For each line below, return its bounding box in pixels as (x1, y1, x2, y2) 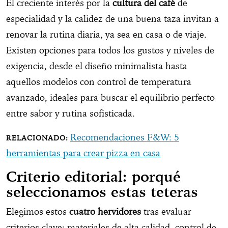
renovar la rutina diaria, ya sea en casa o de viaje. (6, 28, 207, 40)
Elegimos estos (6, 205, 69, 217)
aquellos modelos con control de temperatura (6, 75, 191, 88)
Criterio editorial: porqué (6, 167, 181, 186)
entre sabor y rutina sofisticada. (6, 107, 135, 119)
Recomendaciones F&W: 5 (70, 131, 179, 143)
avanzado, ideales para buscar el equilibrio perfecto (6, 91, 215, 103)
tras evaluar (141, 205, 191, 217)
